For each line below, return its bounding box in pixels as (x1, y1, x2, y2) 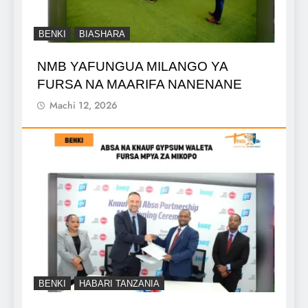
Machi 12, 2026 (49, 98, 118, 112)
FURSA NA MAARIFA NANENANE (37, 76, 242, 91)
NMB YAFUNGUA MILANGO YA (37, 58, 228, 74)
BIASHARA (79, 28, 125, 39)
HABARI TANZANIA (79, 278, 159, 289)
